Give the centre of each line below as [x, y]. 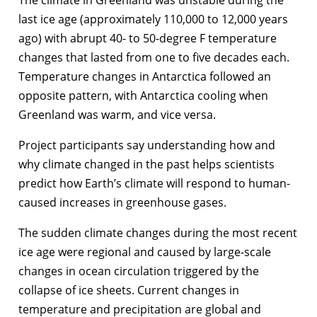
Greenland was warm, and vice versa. [117, 114]
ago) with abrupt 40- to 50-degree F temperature [148, 38]
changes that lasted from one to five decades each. [154, 57]
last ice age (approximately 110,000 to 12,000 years [153, 19]
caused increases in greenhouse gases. [122, 202]
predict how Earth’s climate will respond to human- [154, 183]
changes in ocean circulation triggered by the [139, 271]
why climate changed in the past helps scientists [146, 164]
